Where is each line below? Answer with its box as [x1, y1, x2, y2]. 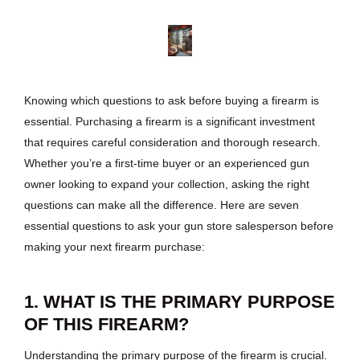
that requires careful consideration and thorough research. [24, 136, 321, 149]
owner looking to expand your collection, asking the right [24, 178, 309, 191]
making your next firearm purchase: [24, 240, 205, 254]
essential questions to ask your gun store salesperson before [24, 219, 333, 233]
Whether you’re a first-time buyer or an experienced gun [24, 157, 309, 170]
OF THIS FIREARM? [24, 314, 189, 335]
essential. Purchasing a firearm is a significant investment [24, 115, 315, 129]
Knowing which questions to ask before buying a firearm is [24, 94, 319, 108]
